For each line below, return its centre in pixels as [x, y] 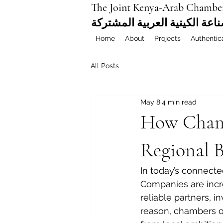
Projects [167, 38]
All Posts [105, 65]
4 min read [179, 102]
